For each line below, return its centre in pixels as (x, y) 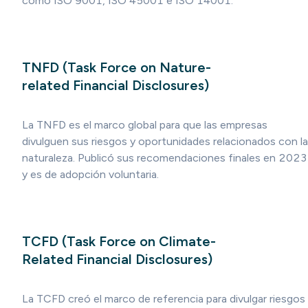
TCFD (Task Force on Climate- (119, 242)
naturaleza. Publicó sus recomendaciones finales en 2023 (164, 157)
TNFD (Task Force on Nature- (117, 68)
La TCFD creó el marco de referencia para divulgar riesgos (164, 298)
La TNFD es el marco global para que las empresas (145, 124)
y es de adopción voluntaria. (90, 174)
